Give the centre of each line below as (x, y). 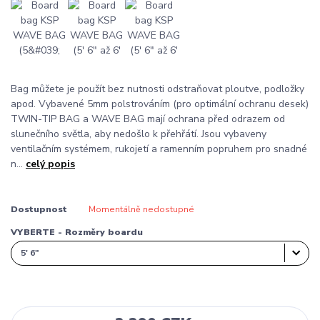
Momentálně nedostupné (141, 209)
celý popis (50, 164)
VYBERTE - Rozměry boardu (77, 232)
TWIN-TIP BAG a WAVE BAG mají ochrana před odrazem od (148, 119)
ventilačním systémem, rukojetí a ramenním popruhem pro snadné (159, 149)
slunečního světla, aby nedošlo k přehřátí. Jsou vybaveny (139, 134)
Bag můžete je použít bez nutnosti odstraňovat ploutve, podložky (157, 89)
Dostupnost (39, 209)
